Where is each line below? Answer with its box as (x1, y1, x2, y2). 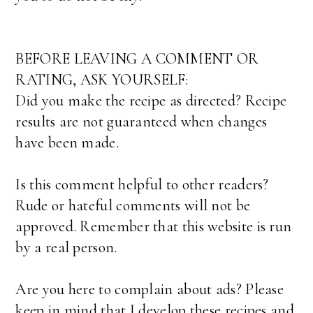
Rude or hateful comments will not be (15, 196, 251, 214)
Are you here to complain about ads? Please (15, 279, 284, 298)
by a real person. (15, 238, 117, 256)
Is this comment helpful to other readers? (15, 175, 269, 194)
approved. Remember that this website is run (15, 217, 292, 235)
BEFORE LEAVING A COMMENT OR (15, 49, 259, 68)
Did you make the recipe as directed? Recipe (15, 91, 287, 110)
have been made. (15, 133, 119, 152)
